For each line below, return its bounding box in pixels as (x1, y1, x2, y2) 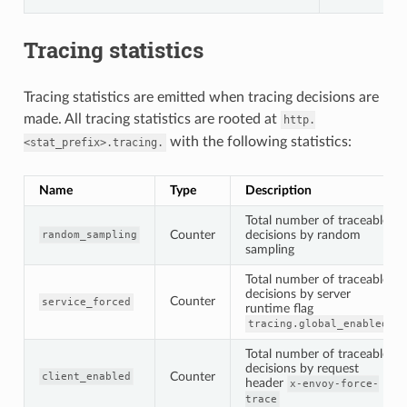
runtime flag (244, 301, 313, 315)
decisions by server (244, 286, 351, 301)
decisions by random (244, 227, 361, 242)
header (244, 375, 287, 390)
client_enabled (41, 370, 131, 382)
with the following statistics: (165, 134, 352, 149)
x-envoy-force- (289, 377, 379, 390)
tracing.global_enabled (247, 317, 388, 330)
